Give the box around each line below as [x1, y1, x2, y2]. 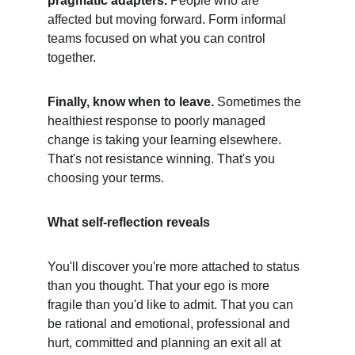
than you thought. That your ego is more [48, 279, 273, 292]
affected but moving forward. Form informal [48, 13, 289, 26]
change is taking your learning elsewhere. [48, 133, 284, 147]
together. [48, 51, 96, 64]
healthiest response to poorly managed [48, 114, 269, 128]
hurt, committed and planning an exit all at [48, 336, 284, 349]
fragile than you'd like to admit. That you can [48, 298, 296, 311]
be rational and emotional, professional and [48, 317, 293, 330]
